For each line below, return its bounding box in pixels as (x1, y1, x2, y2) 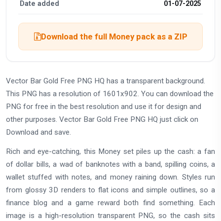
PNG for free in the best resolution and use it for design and (6, 102, 201, 111)
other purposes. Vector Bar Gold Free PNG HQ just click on (6, 115, 198, 124)
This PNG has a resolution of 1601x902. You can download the (6, 89, 214, 99)
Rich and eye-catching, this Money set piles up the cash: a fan (6, 147, 215, 156)
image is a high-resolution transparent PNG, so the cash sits (6, 211, 215, 220)
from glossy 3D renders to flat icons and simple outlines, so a (6, 185, 215, 194)
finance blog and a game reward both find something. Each (6, 198, 215, 207)
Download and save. (6, 128, 71, 137)
